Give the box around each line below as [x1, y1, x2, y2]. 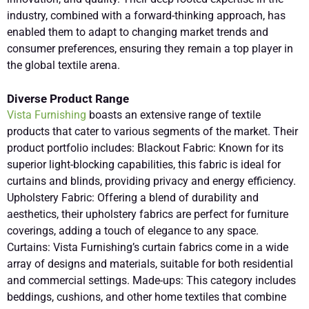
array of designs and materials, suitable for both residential [7, 257, 293, 270]
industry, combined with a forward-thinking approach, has [7, 8, 286, 22]
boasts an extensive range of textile [86, 108, 261, 121]
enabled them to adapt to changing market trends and [7, 25, 268, 39]
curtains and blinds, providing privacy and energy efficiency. [7, 174, 296, 188]
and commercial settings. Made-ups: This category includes [7, 273, 296, 287]
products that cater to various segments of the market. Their [7, 124, 298, 138]
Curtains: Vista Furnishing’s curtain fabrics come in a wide [7, 240, 288, 254]
